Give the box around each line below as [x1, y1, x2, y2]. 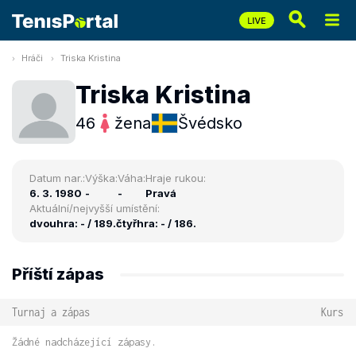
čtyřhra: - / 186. [116, 217, 196, 230]
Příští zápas [12, 265, 104, 284]
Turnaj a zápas [12, 305, 90, 319]
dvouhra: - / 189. [29, 217, 116, 230]
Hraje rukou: [145, 172, 206, 184]
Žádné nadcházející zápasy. [12, 336, 157, 348]
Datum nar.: [29, 172, 85, 184]
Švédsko [178, 113, 242, 133]
